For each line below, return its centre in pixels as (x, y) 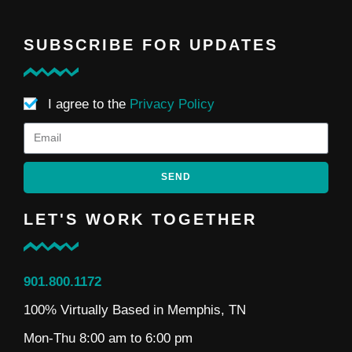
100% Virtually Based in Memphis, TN (135, 310)
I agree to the (89, 104)
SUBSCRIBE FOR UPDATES (151, 44)
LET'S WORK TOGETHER (140, 219)
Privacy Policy (172, 104)
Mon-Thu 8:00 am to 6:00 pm (108, 338)
